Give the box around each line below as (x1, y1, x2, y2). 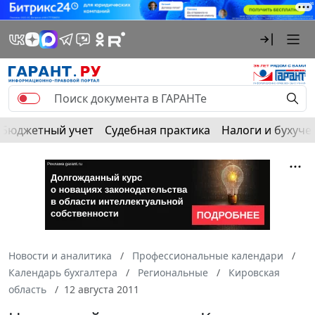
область (8, 282, 46, 296)
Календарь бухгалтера (8, 265, 117, 279)
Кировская (229, 265, 280, 279)
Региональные (138, 265, 208, 279)
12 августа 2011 (64, 282, 139, 296)
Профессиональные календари (132, 248, 283, 262)
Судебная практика (105, 122, 210, 138)
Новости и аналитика (8, 248, 112, 262)
